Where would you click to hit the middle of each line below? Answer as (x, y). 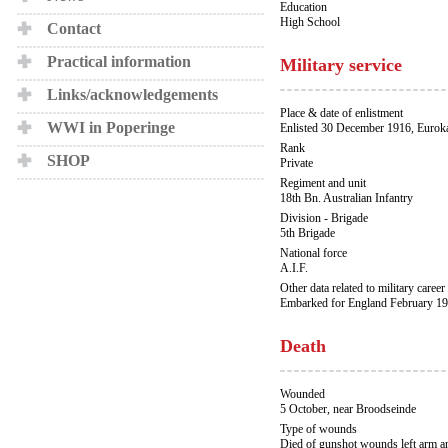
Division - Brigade (324, 218)
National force (313, 253)
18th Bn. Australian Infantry (346, 198)
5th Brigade (307, 233)
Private (296, 163)
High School (310, 22)
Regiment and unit (323, 183)
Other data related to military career (362, 288)
